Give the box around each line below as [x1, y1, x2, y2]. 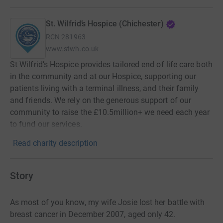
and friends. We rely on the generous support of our [10, 96, 192, 106]
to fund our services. [10, 119, 82, 129]
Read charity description [13, 138, 98, 148]
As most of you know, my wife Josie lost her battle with [10, 198, 205, 208]
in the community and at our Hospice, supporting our [10, 72, 197, 82]
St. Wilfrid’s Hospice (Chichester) [46, 19, 164, 29]
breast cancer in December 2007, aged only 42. [10, 210, 176, 220]
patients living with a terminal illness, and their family [10, 84, 199, 94]
